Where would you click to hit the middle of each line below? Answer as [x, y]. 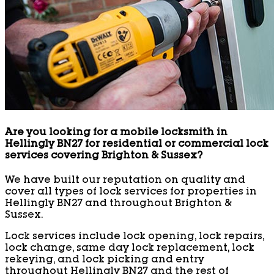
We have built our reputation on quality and [125, 181]
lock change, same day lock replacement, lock [130, 249]
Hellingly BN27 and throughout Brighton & [118, 204]
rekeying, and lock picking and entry [105, 260]
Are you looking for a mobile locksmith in [116, 133]
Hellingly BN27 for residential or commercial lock [137, 145]
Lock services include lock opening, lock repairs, [135, 237]
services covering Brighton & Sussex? [104, 156]
